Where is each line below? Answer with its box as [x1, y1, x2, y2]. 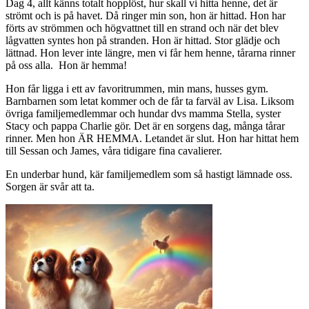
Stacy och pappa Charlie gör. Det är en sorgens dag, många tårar [6, 120, 285, 132]
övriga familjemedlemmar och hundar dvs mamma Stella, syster [6, 108, 281, 120]
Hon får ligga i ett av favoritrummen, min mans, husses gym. [6, 83, 268, 95]
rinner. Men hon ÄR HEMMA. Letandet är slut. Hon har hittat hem [6, 132, 299, 145]
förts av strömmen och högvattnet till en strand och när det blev [6, 22, 279, 34]
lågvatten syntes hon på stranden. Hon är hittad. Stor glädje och [6, 34, 280, 47]
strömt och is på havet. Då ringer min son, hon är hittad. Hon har [6, 10, 286, 22]
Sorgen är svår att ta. [6, 181, 94, 193]
